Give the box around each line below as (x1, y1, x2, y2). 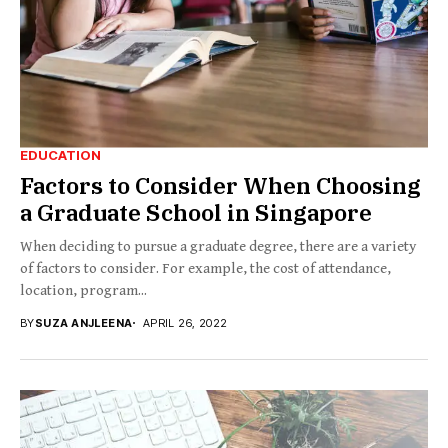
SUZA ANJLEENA (34, 315, 133, 330)
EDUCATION (20, 146, 101, 163)
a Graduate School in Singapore (20, 196, 372, 227)
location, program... (20, 281, 147, 299)
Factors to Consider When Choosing (20, 169, 421, 200)
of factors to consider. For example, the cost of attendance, (20, 259, 391, 277)
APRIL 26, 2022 (142, 315, 228, 330)
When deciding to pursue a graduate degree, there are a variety (20, 237, 416, 255)
